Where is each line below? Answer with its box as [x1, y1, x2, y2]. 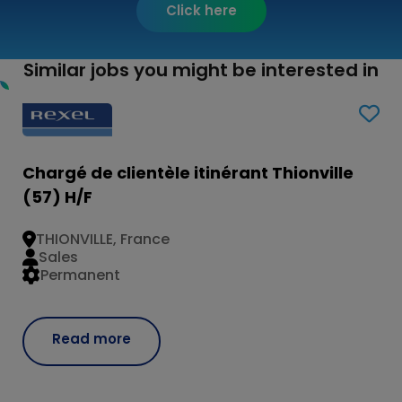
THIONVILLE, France [36, 229, 170, 250]
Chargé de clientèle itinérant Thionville [22, 161, 354, 184]
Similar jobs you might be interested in [23, 57, 379, 83]
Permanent [40, 265, 120, 286]
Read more [52, 328, 131, 348]
